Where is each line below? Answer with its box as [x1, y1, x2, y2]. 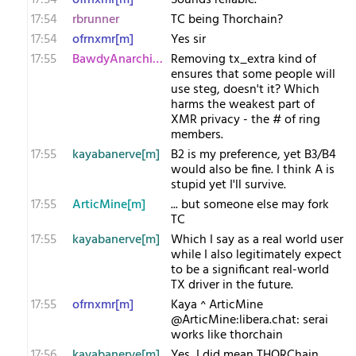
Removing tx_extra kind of [171, 49, 316, 70]
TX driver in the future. [171, 275, 293, 296]
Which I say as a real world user [171, 230, 343, 250]
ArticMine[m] [72, 195, 145, 215]
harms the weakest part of [171, 95, 315, 115]
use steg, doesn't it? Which [171, 79, 319, 100]
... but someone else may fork [171, 195, 329, 215]
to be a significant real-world [171, 260, 329, 281]
